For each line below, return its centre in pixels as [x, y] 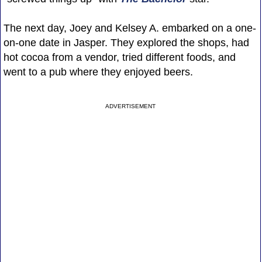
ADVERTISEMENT [131, 106]
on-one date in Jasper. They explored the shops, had [126, 42]
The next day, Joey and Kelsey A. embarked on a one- [130, 28]
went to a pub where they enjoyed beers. [98, 72]
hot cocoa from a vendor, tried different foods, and [119, 57]
